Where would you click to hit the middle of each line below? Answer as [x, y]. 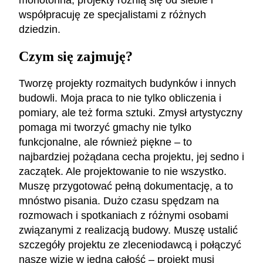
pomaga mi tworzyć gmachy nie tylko [105, 127]
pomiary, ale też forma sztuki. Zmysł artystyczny [131, 112]
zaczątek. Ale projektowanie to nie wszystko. [123, 171]
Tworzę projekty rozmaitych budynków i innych [127, 83]
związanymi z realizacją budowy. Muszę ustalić [128, 230]
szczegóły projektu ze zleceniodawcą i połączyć [130, 245]
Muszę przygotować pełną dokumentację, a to [126, 186]
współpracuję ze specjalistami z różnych [112, 15]
